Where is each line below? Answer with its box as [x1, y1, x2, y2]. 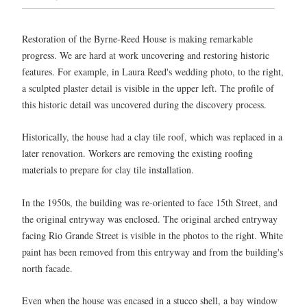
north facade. [22, 261, 73, 275]
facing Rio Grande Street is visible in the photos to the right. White [22, 228, 283, 242]
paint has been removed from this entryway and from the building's [22, 245, 283, 258]
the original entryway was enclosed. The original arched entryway [22, 212, 278, 225]
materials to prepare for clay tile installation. [22, 163, 197, 177]
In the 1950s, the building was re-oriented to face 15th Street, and [22, 195, 278, 209]
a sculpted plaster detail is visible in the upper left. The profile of [22, 82, 274, 95]
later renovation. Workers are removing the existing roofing [22, 147, 253, 160]
